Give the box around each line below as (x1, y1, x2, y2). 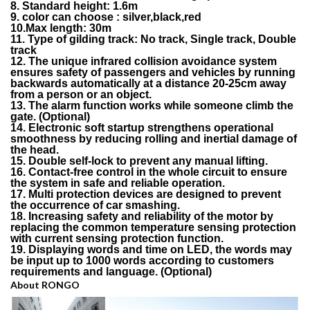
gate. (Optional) (10, 111, 90, 123)
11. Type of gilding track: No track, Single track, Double (10, 33, 296, 46)
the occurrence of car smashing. (10, 199, 180, 212)
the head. (10, 144, 59, 156)
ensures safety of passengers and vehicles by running (10, 66, 295, 79)
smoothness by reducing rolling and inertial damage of (10, 133, 297, 145)
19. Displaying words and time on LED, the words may (10, 244, 292, 256)
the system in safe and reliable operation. (10, 177, 225, 190)
